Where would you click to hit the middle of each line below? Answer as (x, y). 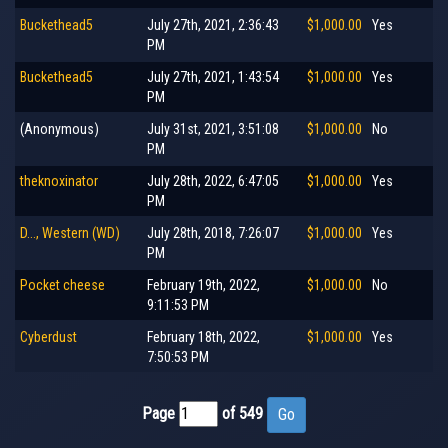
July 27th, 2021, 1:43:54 (213, 76)
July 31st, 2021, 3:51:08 (213, 128)
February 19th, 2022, (203, 284)
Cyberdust (48, 336)
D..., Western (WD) (70, 232)
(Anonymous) (59, 128)
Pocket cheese (62, 284)
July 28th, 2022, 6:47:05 (213, 180)
